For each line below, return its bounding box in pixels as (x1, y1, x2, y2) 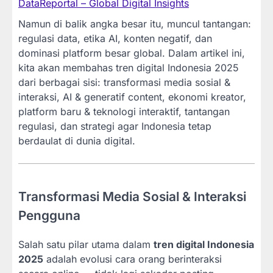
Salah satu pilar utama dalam (18, 238, 154, 251)
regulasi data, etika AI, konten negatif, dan (18, 32, 212, 44)
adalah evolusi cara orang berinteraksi (43, 253, 222, 266)
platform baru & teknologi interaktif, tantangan (18, 105, 230, 118)
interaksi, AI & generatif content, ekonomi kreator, (18, 90, 246, 103)
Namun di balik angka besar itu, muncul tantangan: (18, 17, 251, 30)
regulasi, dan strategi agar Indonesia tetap (18, 119, 211, 132)
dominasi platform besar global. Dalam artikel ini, (18, 46, 245, 59)
